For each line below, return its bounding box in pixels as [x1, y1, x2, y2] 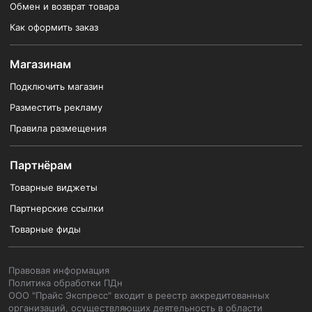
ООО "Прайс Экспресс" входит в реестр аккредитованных [8, 290, 270, 301]
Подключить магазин [10, 81, 104, 92]
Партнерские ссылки [10, 203, 104, 214]
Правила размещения [10, 123, 107, 134]
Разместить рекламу [10, 102, 102, 113]
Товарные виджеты [10, 182, 97, 193]
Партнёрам [10, 158, 72, 172]
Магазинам [10, 57, 71, 71]
